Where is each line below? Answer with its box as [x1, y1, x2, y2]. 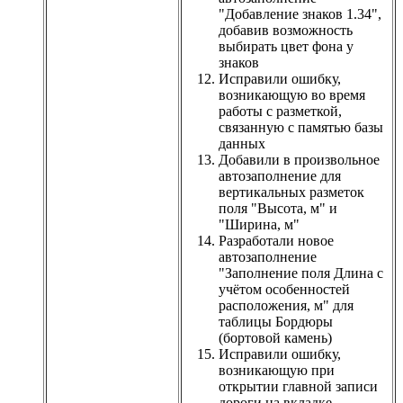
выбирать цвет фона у [219, 38, 354, 54]
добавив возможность [219, 22, 353, 38]
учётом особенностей [219, 281, 350, 297]
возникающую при [219, 362, 335, 378]
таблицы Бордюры [219, 313, 333, 329]
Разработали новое [219, 232, 334, 248]
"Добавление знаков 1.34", [219, 5, 381, 22]
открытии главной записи [219, 378, 378, 394]
